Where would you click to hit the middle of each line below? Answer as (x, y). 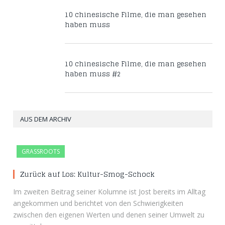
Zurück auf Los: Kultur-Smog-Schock (87, 174)
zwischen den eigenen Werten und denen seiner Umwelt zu (109, 214)
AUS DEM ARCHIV (46, 119)
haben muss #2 (93, 74)
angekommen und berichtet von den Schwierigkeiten (98, 203)
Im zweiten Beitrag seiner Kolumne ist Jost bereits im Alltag (109, 191)
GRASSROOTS (41, 151)
